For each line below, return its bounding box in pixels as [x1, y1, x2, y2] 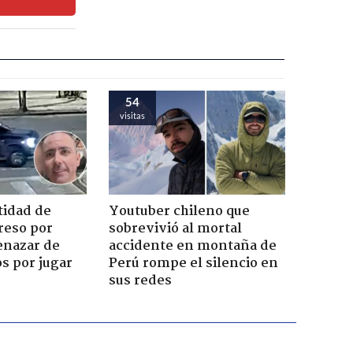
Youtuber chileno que [108, 200, 250, 222]
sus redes [108, 269, 172, 292]
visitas [119, 110, 145, 121]
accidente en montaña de [108, 235, 277, 257]
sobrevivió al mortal [108, 217, 242, 240]
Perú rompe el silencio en [108, 252, 278, 274]
